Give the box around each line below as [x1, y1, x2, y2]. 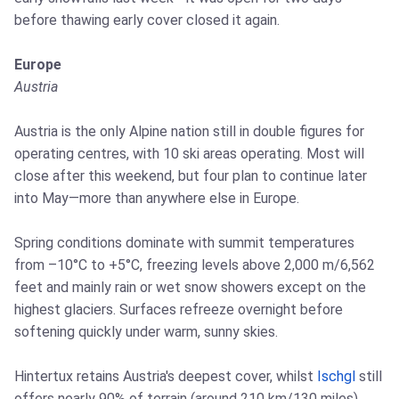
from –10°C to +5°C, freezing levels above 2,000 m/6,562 [14, 256, 375, 273]
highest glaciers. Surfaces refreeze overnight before [14, 300, 343, 318]
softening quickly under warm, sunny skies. [14, 322, 278, 340]
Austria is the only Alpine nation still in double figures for [14, 122, 364, 140]
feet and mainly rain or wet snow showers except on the [14, 278, 366, 296]
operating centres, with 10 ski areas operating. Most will [14, 144, 364, 162]
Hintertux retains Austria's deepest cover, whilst [14, 367, 317, 385]
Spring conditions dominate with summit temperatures [14, 233, 354, 251]
